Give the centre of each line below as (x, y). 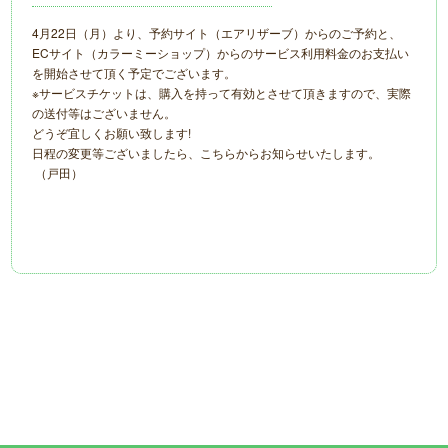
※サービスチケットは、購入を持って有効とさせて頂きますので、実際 (222, 92)
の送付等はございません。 (104, 112)
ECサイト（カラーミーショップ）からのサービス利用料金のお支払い (221, 52)
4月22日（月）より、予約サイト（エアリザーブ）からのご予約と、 (217, 32)
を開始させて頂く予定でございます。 (134, 72)
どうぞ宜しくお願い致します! (112, 132)
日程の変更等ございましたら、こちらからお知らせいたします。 (206, 152)
